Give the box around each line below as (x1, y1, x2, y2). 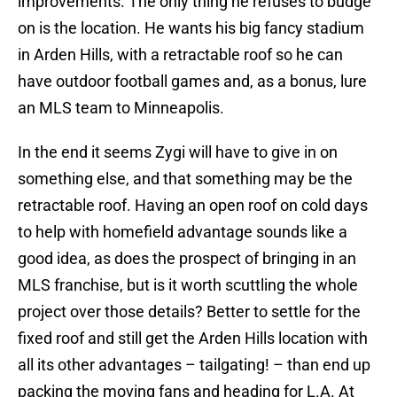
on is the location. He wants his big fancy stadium (18, 19, 364, 38)
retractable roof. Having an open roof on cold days (18, 196, 368, 215)
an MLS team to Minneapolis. (18, 98, 224, 118)
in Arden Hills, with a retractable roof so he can (18, 45, 343, 65)
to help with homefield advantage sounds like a (18, 222, 347, 242)
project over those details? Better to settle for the (18, 302, 361, 322)
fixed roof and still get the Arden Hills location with (18, 329, 368, 348)
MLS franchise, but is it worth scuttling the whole (18, 276, 358, 295)
